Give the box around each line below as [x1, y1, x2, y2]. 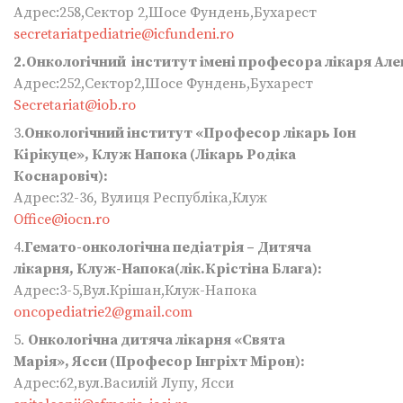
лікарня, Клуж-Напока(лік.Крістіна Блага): [13, 260, 322, 279]
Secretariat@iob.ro [13, 96, 136, 115]
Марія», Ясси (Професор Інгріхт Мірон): [13, 353, 308, 372]
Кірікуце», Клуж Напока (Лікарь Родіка [13, 146, 296, 165]
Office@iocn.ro [13, 210, 110, 229]
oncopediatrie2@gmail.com [13, 303, 193, 322]
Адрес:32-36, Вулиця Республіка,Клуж [13, 189, 267, 208]
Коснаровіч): [13, 167, 108, 186]
